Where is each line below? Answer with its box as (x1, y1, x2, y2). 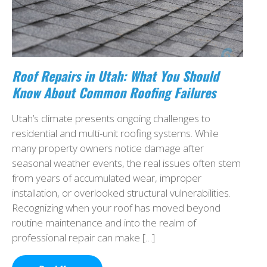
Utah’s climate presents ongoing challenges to (12, 111, 210, 126)
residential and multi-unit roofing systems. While (12, 126, 219, 141)
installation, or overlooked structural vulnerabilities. (12, 186, 231, 200)
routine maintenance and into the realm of (12, 216, 196, 230)
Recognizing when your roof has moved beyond (12, 201, 221, 215)
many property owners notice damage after (12, 141, 204, 156)
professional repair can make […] (12, 231, 155, 245)
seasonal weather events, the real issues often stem (12, 156, 241, 170)
